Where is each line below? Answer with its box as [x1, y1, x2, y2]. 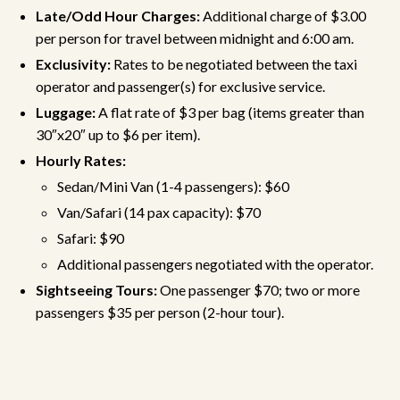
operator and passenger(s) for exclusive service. [36, 78, 325, 95]
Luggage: [36, 104, 96, 121]
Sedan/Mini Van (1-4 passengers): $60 [57, 178, 289, 195]
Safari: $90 [57, 229, 124, 246]
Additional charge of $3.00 [200, 7, 366, 24]
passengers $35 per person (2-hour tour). [36, 304, 284, 321]
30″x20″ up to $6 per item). [36, 126, 200, 143]
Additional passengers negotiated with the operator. [57, 255, 373, 272]
